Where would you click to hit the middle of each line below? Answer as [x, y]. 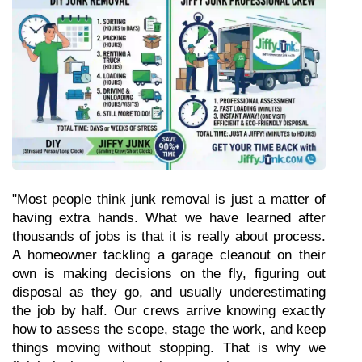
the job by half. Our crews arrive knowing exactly [169, 311]
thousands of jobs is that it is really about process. [169, 236]
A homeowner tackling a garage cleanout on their [169, 255]
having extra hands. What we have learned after [169, 218]
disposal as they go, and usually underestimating [169, 292]
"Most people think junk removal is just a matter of [169, 199]
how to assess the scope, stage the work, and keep [169, 329]
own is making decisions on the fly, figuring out [169, 274]
